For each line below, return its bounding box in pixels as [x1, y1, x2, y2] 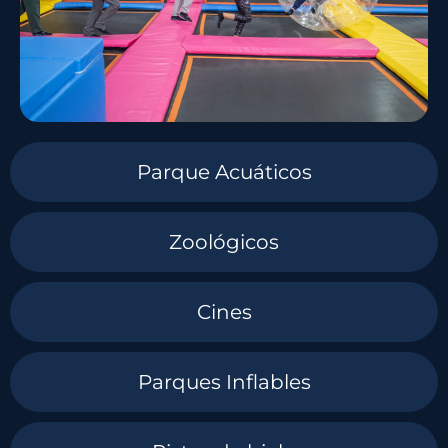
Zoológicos [169, 230, 279, 255]
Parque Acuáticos [136, 160, 312, 185]
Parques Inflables [137, 370, 311, 395]
